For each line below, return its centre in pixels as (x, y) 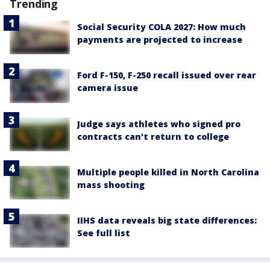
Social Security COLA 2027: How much (162, 27)
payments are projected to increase (160, 40)
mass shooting (111, 184)
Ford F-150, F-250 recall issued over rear (167, 75)
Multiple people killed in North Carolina (168, 172)
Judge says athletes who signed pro (159, 124)
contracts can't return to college (153, 136)
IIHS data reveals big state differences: (167, 221)
